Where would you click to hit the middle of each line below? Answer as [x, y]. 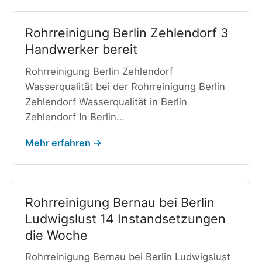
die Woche [56, 235]
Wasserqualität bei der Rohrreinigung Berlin [125, 86]
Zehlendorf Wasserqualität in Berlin [106, 101]
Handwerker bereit [81, 49]
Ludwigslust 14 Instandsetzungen [125, 218]
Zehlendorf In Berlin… [75, 117]
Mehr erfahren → [63, 143]
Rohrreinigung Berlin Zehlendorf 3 [127, 32]
